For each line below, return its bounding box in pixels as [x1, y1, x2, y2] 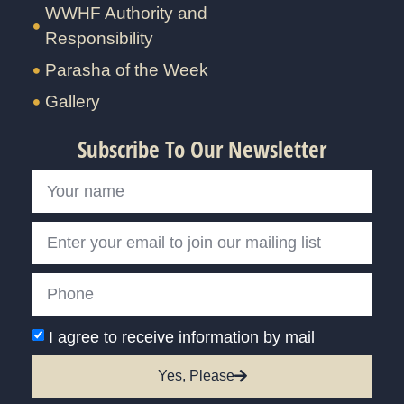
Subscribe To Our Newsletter [78, 133, 326, 164]
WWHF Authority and [44, 4, 207, 23]
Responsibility [44, 29, 153, 49]
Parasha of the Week [44, 60, 208, 80]
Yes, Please [157, 368, 234, 384]
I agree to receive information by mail [48, 327, 315, 346]
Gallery [44, 92, 100, 112]
